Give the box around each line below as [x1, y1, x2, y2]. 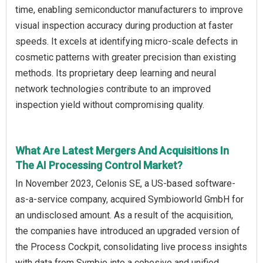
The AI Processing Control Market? [15, 159, 183, 172]
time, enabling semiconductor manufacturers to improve [15, 4, 243, 16]
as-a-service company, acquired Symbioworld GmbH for [15, 194, 244, 205]
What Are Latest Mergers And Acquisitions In [15, 144, 229, 157]
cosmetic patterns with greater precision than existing [15, 52, 236, 63]
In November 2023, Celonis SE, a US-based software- [15, 178, 235, 190]
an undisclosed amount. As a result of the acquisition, [15, 210, 233, 221]
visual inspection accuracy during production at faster [15, 20, 233, 32]
